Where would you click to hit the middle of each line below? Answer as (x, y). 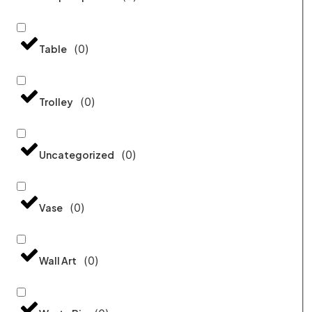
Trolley (56, 101)
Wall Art (58, 260)
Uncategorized (77, 154)
